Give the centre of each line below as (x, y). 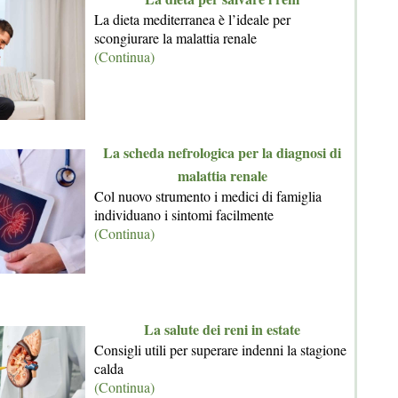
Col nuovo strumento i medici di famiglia (208, 196)
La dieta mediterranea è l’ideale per (192, 19)
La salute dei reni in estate (222, 329)
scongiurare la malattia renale (175, 38)
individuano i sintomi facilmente (184, 215)
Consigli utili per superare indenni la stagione (220, 350)
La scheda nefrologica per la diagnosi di (222, 152)
